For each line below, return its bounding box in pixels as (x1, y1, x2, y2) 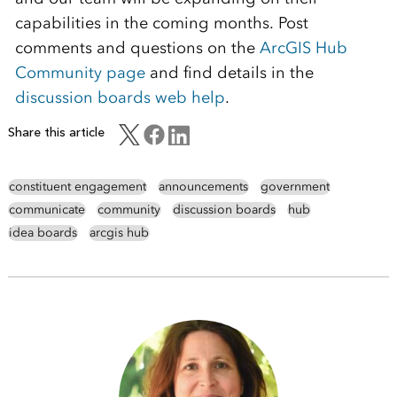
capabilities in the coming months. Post (14, 13, 308, 34)
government (260, 179, 330, 195)
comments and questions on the (14, 38, 260, 58)
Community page (14, 63, 145, 83)
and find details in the (144, 63, 314, 83)
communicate (8, 202, 85, 218)
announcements (158, 179, 248, 195)
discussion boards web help (14, 88, 225, 108)
